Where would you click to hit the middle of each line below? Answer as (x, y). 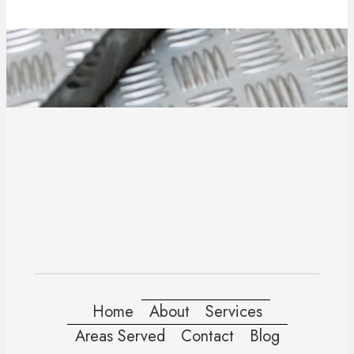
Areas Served (120, 337)
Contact (207, 337)
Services (233, 312)
